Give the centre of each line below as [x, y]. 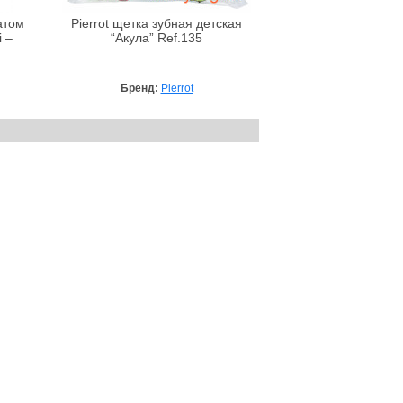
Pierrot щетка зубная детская [157, 23]
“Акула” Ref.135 [157, 38]
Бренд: [140, 88]
